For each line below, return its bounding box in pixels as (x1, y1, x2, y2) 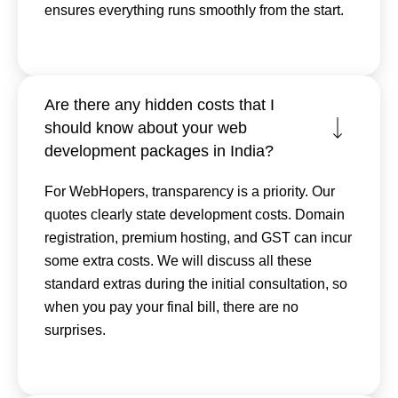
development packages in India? (44, 141, 274, 160)
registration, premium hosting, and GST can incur (44, 229, 352, 245)
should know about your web (44, 118, 247, 137)
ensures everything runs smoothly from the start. (44, 2, 344, 18)
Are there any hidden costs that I (44, 95, 275, 114)
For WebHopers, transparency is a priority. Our (44, 183, 335, 199)
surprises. (44, 322, 106, 338)
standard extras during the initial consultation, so (44, 275, 347, 291)
